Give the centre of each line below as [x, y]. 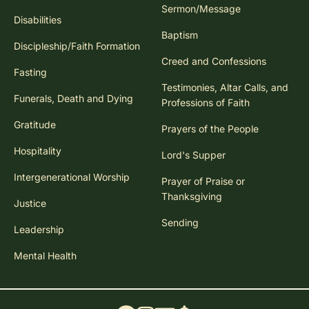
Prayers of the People [210, 128]
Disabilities [38, 19]
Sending [180, 222]
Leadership [39, 229]
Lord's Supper [193, 154]
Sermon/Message [201, 8]
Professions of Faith [206, 102]
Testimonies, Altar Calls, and [225, 87]
